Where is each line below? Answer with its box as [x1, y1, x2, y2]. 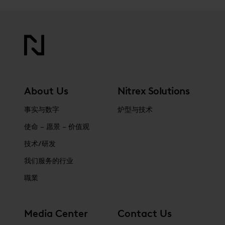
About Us [24, 85, 68, 97]
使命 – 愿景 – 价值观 [24, 123, 89, 132]
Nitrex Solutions [118, 85, 189, 97]
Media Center [24, 207, 88, 220]
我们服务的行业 [24, 157, 73, 166]
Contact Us [118, 207, 172, 220]
